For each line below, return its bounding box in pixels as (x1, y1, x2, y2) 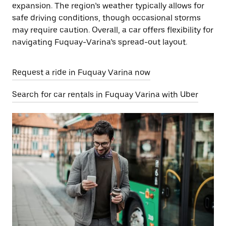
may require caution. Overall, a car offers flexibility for (12, 25, 213, 35)
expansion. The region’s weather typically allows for (12, 1, 204, 11)
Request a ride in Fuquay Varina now (12, 68, 150, 77)
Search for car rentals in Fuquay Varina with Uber (12, 90, 198, 99)
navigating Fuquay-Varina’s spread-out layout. (12, 37, 187, 47)
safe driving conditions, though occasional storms (12, 13, 201, 23)
